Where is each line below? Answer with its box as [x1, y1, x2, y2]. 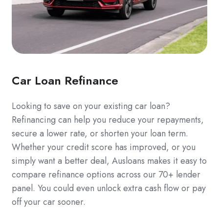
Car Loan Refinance [12, 71, 118, 89]
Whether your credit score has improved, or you [12, 140, 196, 153]
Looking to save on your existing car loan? [12, 99, 170, 112]
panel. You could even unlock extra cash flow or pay [12, 181, 206, 195]
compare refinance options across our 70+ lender [12, 168, 200, 181]
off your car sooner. [12, 195, 86, 208]
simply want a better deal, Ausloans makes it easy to [12, 154, 207, 167]
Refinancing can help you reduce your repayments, [12, 113, 204, 126]
